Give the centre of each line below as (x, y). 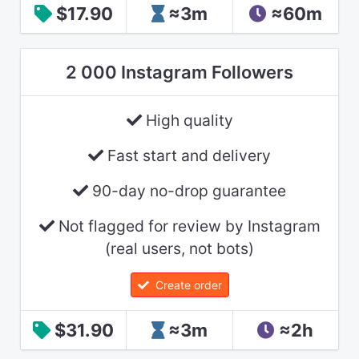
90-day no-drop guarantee (187, 191)
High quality (187, 121)
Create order (185, 285)
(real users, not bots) (179, 249)
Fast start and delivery (187, 156)
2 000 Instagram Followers (179, 73)
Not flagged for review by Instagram (187, 226)
